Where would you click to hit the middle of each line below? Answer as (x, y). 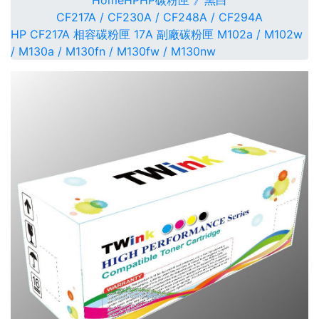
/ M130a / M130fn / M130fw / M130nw (113, 51)
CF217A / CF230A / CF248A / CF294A (159, 17)
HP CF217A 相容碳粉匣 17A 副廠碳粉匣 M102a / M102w (157, 34)
